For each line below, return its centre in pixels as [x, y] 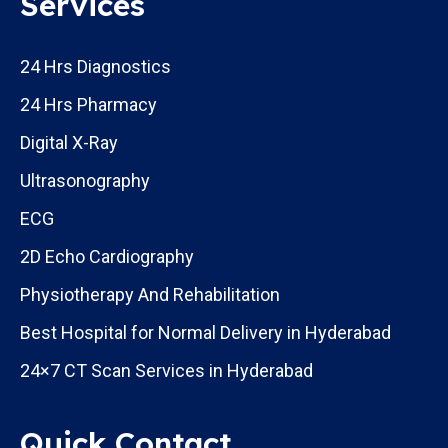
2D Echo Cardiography [107, 256]
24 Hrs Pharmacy [88, 104]
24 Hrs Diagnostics [95, 66]
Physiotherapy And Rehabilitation [150, 294]
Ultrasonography [85, 180]
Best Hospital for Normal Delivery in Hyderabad [205, 332]
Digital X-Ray [69, 142]
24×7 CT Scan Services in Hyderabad [166, 370]
